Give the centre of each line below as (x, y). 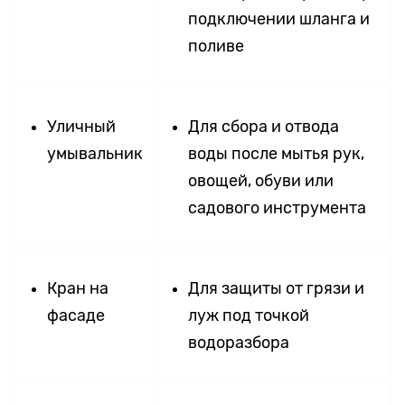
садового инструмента (278, 207)
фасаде (76, 315)
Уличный (82, 126)
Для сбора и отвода (264, 126)
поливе (217, 46)
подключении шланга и (279, 19)
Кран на (78, 288)
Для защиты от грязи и (277, 288)
